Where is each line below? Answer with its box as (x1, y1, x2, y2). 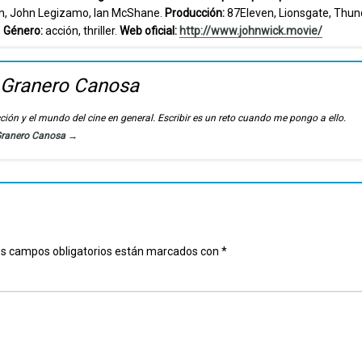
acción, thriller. (42, 24, 120, 37)
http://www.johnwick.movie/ (179, 24, 322, 37)
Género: (2, 24, 43, 37)
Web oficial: (119, 24, 177, 37)
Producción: (164, 6, 225, 19)
